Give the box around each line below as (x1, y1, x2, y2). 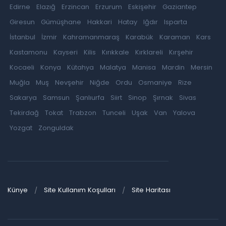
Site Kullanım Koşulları (44, 185, 116, 195)
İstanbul (10, 32, 35, 42)
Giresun (10, 17, 35, 27)
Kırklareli (135, 47, 163, 57)
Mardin (162, 62, 185, 72)
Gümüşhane (41, 17, 81, 27)
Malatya (100, 62, 126, 72)
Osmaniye (138, 77, 172, 87)
